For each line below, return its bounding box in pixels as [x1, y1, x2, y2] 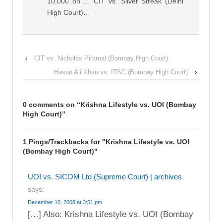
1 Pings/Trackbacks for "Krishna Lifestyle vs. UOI [23, 138, 189, 146]
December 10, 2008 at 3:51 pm [28, 199, 102, 206]
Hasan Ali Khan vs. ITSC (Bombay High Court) [54, 68, 188, 76]
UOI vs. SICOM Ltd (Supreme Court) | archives [28, 172, 182, 181]
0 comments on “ [23, 101, 80, 109]
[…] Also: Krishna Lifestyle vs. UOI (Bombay [28, 210, 193, 220]
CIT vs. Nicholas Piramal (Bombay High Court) [34, 55, 168, 62]
